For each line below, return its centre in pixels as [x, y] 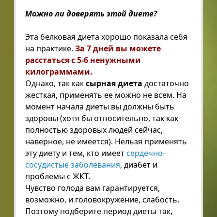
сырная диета [114, 83]
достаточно [165, 83]
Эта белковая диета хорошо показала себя [106, 37]
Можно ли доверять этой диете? [91, 13]
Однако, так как [55, 83]
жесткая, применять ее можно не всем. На [106, 95]
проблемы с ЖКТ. [57, 176]
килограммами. [59, 71]
